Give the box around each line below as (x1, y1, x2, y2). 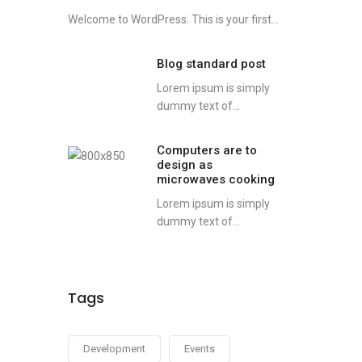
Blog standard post (156, 57, 266, 71)
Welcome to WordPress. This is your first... (67, 13, 279, 26)
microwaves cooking (156, 172, 275, 187)
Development (82, 343, 145, 355)
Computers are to (156, 143, 257, 158)
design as (156, 158, 213, 172)
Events (183, 343, 215, 355)
